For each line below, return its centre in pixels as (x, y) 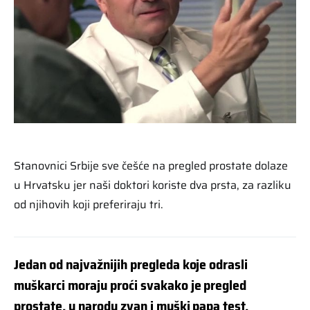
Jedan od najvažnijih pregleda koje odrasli (131, 265)
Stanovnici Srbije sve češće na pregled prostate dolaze (151, 166)
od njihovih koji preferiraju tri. (89, 205)
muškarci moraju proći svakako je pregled (130, 285)
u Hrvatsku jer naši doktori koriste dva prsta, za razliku (153, 185)
